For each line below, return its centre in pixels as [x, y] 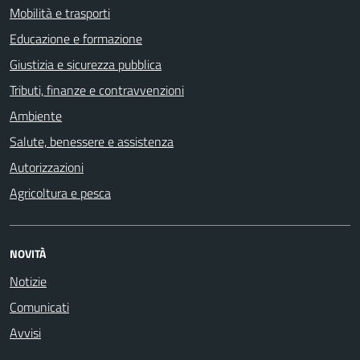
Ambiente [36, 115]
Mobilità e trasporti [60, 12]
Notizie [28, 281]
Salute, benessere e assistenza [92, 141]
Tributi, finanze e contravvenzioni [97, 90]
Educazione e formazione [76, 38]
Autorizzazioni [47, 167]
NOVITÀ [28, 253]
